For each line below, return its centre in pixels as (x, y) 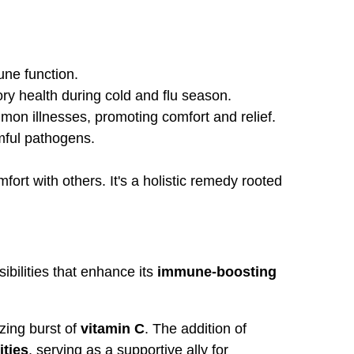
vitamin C (113, 328)
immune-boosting (217, 271)
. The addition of (196, 328)
